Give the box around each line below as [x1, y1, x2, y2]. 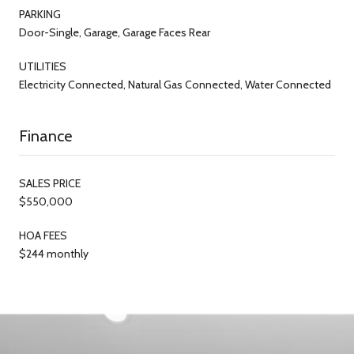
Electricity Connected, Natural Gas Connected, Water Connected [19, 77, 331, 92]
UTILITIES [19, 58, 66, 73]
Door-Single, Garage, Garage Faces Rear [19, 24, 210, 40]
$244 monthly [19, 246, 88, 261]
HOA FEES [19, 228, 67, 243]
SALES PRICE [19, 175, 81, 190]
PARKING [19, 6, 61, 21]
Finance [19, 126, 72, 145]
